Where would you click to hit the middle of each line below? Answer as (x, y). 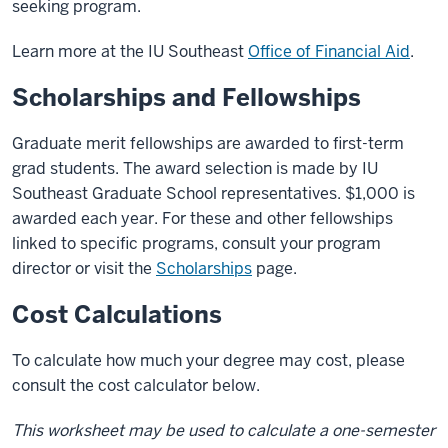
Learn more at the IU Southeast (130, 51)
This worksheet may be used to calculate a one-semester (223, 430)
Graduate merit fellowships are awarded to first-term (208, 143)
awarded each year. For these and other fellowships (202, 218)
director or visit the (84, 268)
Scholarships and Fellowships (186, 97)
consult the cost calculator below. (136, 385)
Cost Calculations (117, 314)
